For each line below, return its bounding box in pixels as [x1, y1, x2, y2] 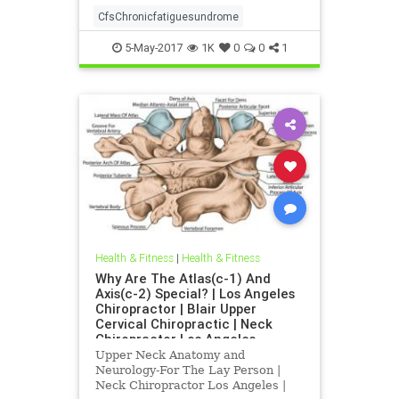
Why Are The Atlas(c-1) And [94, 270, 271, 288]
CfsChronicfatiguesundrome [98, 9, 239, 23]
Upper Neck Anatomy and [94, 348, 245, 362]
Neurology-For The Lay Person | [94, 363, 281, 378]
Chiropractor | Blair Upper [94, 300, 256, 318]
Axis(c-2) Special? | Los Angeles [94, 285, 295, 303]
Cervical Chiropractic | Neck [94, 315, 273, 333]
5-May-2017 [121, 39, 183, 55]
